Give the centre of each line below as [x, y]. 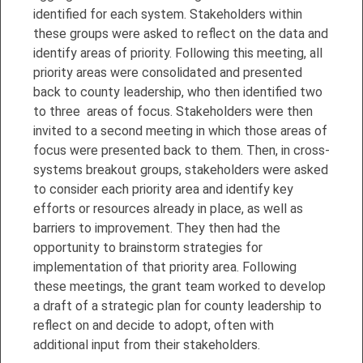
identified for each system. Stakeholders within [168, 14]
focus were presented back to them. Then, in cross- [181, 150]
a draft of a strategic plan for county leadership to [177, 305]
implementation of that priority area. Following [165, 267]
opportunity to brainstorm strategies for [148, 247]
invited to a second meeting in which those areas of [180, 130]
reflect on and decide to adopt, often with [154, 325]
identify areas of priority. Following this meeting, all [178, 53]
